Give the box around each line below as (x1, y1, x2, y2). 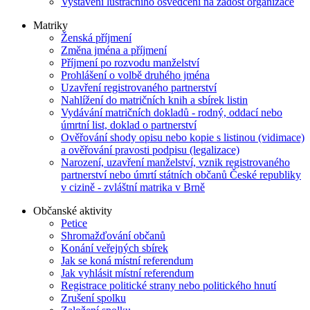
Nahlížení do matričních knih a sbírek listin (61, 93, 248, 106)
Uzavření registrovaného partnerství (61, 81, 217, 93)
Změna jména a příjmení (61, 44, 167, 56)
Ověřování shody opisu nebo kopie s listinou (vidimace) (61, 131, 304, 143)
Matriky (33, 19, 68, 31)
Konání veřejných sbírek (61, 241, 168, 254)
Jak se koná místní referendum (61, 254, 193, 266)
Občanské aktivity (33, 204, 112, 217)
